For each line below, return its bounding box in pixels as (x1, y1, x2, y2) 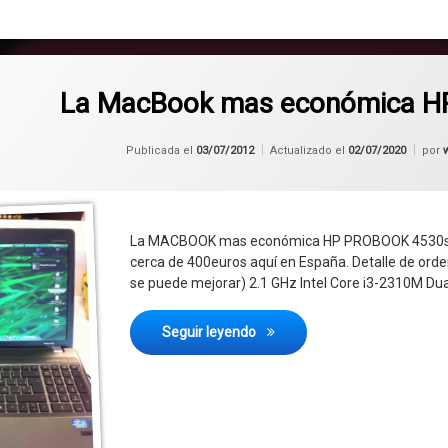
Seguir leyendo (162, 324, 260, 341)
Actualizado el (270, 144, 349, 158)
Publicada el (126, 144, 197, 158)
